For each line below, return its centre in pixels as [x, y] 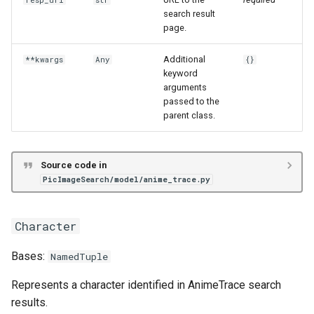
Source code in [73, 165]
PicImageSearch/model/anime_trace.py [126, 179]
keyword [180, 73]
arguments [185, 87]
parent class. [189, 115]
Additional [184, 59]
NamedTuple [79, 257]
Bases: [29, 256]
